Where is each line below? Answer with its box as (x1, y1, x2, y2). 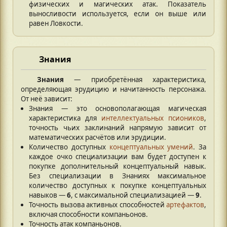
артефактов (166, 200, 204, 209)
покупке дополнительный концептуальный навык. (29, 161, 206, 171)
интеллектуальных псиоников (101, 113, 204, 123)
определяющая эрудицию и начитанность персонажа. (21, 84, 206, 94)
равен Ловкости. (29, 18, 83, 28)
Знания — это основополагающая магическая (29, 103, 206, 113)
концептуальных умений (109, 142, 194, 152)
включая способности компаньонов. (29, 209, 148, 219)
